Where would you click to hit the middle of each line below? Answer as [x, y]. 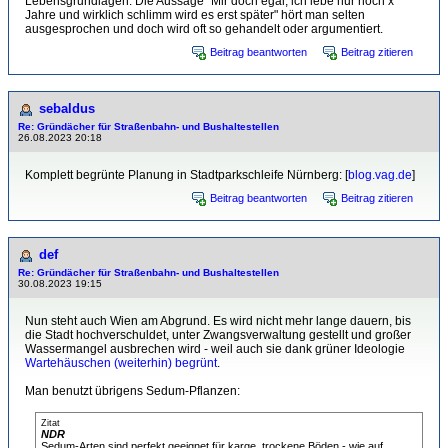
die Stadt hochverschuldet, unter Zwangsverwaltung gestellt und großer [218, 335]
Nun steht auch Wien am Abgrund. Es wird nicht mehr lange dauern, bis [218, 321]
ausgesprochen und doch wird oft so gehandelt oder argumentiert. [204, 29]
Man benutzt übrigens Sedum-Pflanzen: [132, 391]
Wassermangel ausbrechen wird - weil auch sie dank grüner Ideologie [215, 349]
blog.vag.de [380, 175]
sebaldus [67, 108]
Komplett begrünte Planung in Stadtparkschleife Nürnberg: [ [186, 175]
